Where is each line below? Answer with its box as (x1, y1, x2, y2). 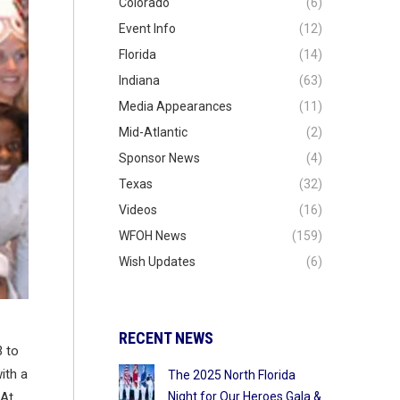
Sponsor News (118, 151, 200, 165)
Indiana (118, 73, 160, 87)
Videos (118, 203, 157, 217)
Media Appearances (118, 99, 232, 113)
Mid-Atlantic (118, 125, 187, 139)
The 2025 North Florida (167, 368, 296, 382)
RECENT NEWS (118, 329, 213, 347)
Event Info (118, 21, 176, 36)
